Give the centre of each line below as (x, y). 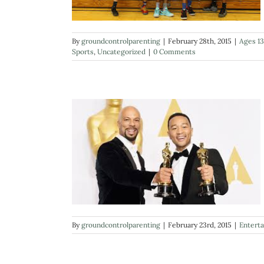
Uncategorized (121, 51)
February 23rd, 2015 (200, 225)
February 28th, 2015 (200, 41)
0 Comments (174, 51)
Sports (83, 51)
